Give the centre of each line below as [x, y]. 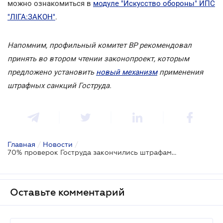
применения [180, 72]
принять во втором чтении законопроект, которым [98, 58]
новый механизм [127, 72]
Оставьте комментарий [67, 192]
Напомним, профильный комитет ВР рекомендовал [100, 45]
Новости [58, 144]
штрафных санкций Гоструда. [59, 85]
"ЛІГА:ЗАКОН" [31, 17]
